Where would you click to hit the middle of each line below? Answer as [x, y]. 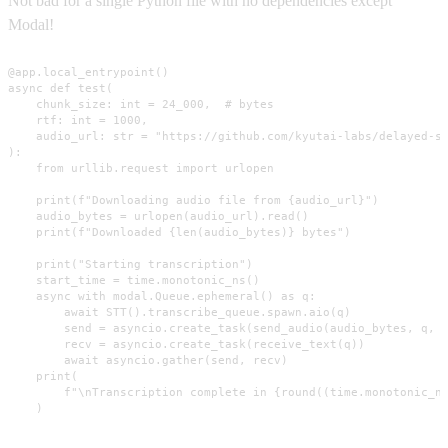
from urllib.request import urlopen [141, 167]
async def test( [60, 87]
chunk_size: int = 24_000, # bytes [141, 103]
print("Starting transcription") [130, 263]
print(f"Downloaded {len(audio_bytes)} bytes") [179, 231]
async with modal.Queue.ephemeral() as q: [162, 295]
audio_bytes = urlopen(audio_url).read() [158, 215]
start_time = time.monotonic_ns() [134, 279]
